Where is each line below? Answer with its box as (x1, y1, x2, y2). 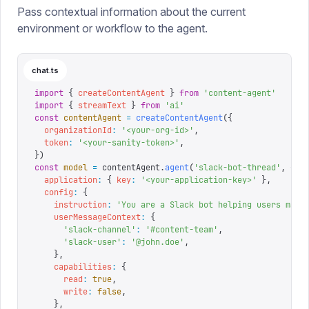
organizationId (34, 125, 112, 136)
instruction (34, 199, 107, 210)
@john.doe (136, 237, 179, 248)
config (34, 187, 73, 198)
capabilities (34, 261, 112, 272)
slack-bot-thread (199, 162, 276, 173)
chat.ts (32, 66, 59, 75)
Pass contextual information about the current (17, 5, 246, 19)
